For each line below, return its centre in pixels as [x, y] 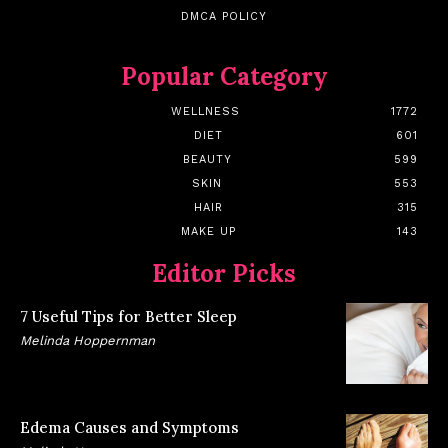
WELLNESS [205, 111]
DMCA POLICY [224, 16]
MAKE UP [208, 231]
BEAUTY [207, 159]
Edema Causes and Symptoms [129, 428]
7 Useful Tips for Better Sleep [128, 316]
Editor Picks [224, 273]
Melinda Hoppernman [87, 340]
